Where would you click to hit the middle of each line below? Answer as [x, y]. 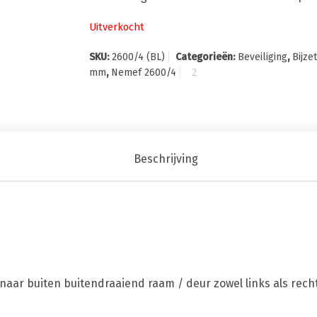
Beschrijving [166, 159]
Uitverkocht [117, 27]
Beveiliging [263, 57]
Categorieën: [207, 57]
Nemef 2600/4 [144, 73]
